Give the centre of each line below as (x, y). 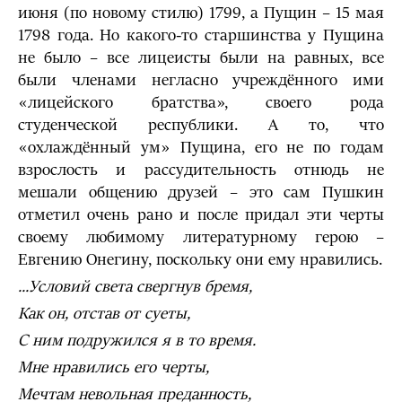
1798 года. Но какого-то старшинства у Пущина (201, 35)
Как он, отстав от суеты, (104, 314)
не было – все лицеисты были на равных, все (201, 58)
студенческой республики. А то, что (201, 125)
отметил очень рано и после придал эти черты (201, 215)
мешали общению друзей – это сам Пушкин (201, 192)
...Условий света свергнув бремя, (135, 287)
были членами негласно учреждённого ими (201, 80)
